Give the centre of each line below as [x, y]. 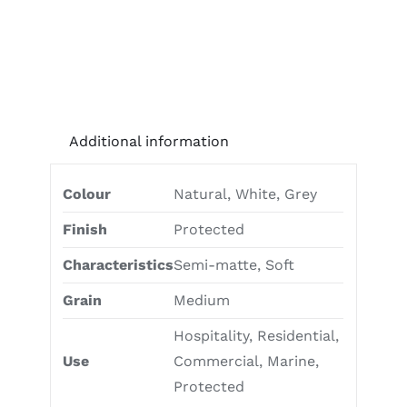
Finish [85, 229]
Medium [202, 300]
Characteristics [119, 264]
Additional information [149, 142]
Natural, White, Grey [246, 194]
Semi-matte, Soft [234, 264]
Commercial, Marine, [247, 361]
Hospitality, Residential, [257, 335]
